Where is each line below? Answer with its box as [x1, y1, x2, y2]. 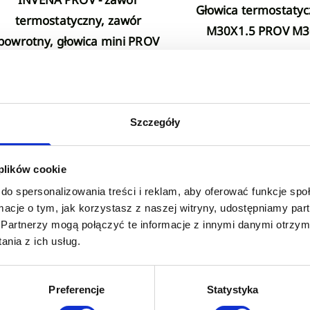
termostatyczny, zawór [15, 12, 142, 29]
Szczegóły [129, 116, 181, 128]
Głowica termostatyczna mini [195, 2, 204, 19]
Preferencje [48, 283, 105, 295]
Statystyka [207, 283, 258, 295]
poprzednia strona [26, 165, 98, 177]
